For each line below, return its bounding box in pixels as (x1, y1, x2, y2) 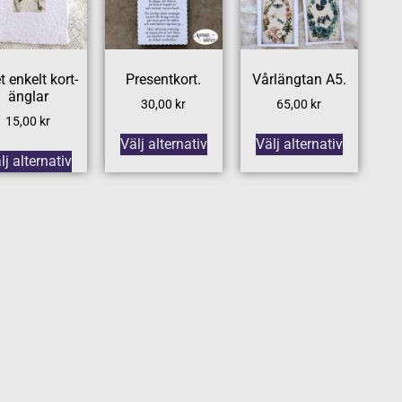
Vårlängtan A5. (251, 70, 346, 88)
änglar (7, 87, 48, 105)
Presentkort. (126, 70, 202, 88)
